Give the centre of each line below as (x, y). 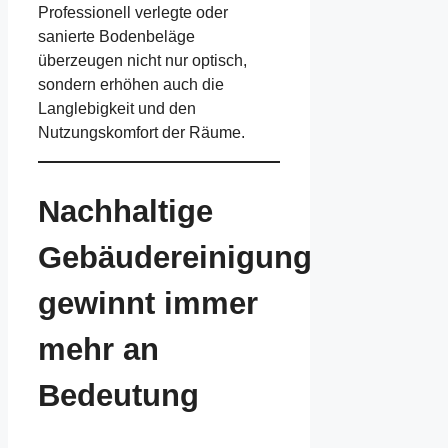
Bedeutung (118, 395)
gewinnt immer (148, 303)
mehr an (98, 349)
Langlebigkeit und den (117, 109)
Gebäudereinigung (175, 257)
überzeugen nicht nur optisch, (142, 61)
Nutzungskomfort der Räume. (141, 133)
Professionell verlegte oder (133, 13)
